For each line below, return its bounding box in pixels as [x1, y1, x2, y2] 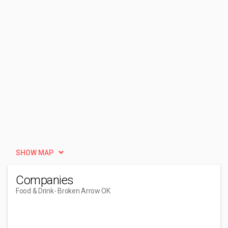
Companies [16, 173, 74, 187]
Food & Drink [16, 187, 54, 195]
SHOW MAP [16, 149, 53, 157]
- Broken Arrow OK [53, 187, 110, 195]
